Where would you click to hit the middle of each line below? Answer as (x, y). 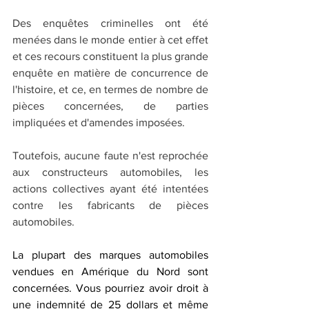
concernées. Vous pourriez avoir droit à (110, 288)
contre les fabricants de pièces (110, 205)
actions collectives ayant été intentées (110, 188)
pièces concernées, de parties (110, 106)
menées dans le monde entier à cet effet (110, 39)
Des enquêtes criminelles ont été (110, 23)
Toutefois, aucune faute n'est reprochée (110, 155)
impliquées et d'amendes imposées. (100, 122)
